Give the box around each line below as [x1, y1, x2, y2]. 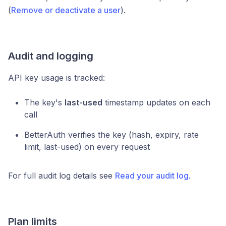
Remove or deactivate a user [11, 5, 121, 15]
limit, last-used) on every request [24, 142, 150, 152]
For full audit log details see [8, 171, 115, 181]
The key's [24, 97, 65, 107]
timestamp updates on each [102, 97, 210, 107]
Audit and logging [8, 50, 93, 62]
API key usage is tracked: [8, 73, 105, 83]
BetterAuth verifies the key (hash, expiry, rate [24, 130, 199, 140]
